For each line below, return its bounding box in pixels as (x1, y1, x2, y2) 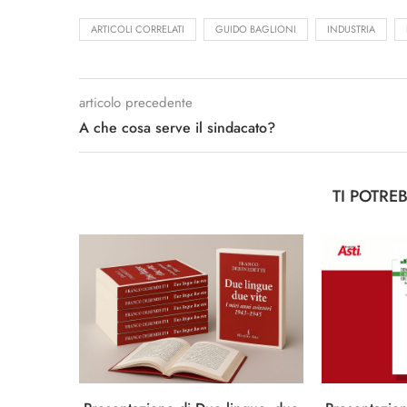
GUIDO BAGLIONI (215, 22, 296, 36)
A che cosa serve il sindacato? (79, 117, 275, 138)
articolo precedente (79, 93, 193, 113)
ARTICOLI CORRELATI (91, 22, 184, 36)
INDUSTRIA (327, 22, 375, 36)
